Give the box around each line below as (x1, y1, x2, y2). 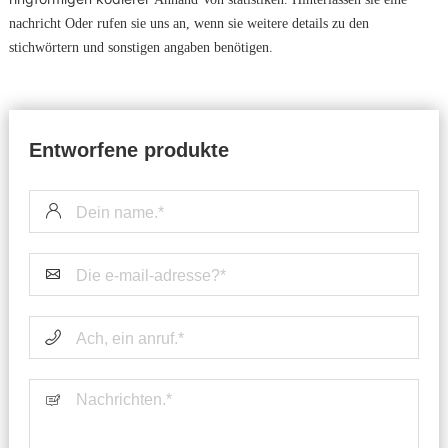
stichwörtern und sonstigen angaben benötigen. (8, 40, 273, 56)
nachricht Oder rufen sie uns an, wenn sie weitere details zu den (8, 16, 369, 32)
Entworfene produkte (28, 139, 229, 162)
